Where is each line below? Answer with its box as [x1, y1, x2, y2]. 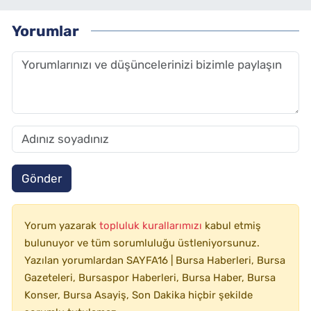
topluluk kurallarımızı [99, 219, 205, 233]
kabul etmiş [205, 219, 261, 233]
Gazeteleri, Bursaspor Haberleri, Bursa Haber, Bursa [24, 271, 276, 285]
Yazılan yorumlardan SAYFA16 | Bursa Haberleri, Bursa [24, 254, 285, 267]
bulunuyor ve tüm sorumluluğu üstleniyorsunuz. [24, 237, 260, 250]
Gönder [21, 171, 62, 185]
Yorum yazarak [24, 219, 99, 233]
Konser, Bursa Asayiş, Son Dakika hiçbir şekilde [24, 289, 253, 302]
